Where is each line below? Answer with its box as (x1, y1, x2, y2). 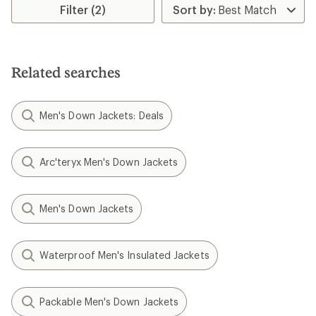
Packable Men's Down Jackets (39, 295, 179, 308)
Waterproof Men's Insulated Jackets (39, 248, 209, 261)
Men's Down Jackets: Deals (39, 109, 164, 121)
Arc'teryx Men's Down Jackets (39, 155, 178, 168)
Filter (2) (60, 2, 107, 16)
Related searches (11, 63, 121, 80)
